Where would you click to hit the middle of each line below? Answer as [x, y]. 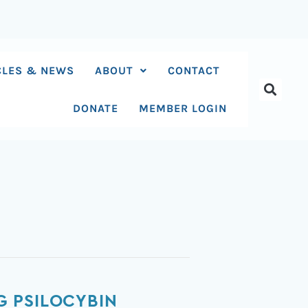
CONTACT [194, 70]
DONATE [96, 108]
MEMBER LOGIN [183, 108]
